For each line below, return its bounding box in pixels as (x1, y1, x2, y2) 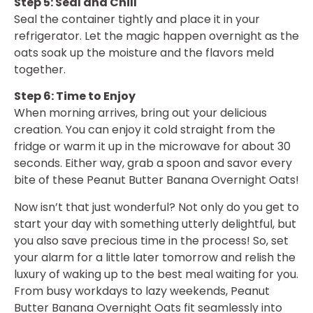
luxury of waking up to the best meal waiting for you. (14, 265, 298, 282)
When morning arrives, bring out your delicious (14, 105, 267, 122)
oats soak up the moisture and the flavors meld (14, 45, 274, 61)
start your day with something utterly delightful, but (14, 215, 296, 232)
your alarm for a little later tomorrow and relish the (14, 249, 296, 265)
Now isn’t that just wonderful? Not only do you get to (14, 198, 299, 215)
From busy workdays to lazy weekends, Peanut (14, 282, 270, 299)
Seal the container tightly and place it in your (14, 11, 260, 28)
